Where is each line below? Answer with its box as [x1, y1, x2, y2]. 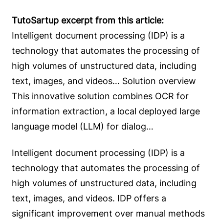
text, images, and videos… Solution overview [12, 76, 196, 86]
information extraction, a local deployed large [12, 106, 200, 116]
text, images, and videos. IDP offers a [12, 193, 166, 203]
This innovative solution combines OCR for [12, 91, 189, 101]
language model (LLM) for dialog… [12, 121, 153, 131]
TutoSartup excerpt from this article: [12, 15, 164, 25]
